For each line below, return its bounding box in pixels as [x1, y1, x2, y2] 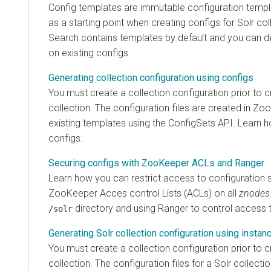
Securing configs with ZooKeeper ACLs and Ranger [48, 157, 264, 169]
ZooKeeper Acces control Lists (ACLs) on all [48, 187, 239, 199]
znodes [239, 187, 270, 199]
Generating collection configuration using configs [48, 71, 253, 83]
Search [48, 31, 79, 44]
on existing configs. [48, 47, 131, 59]
